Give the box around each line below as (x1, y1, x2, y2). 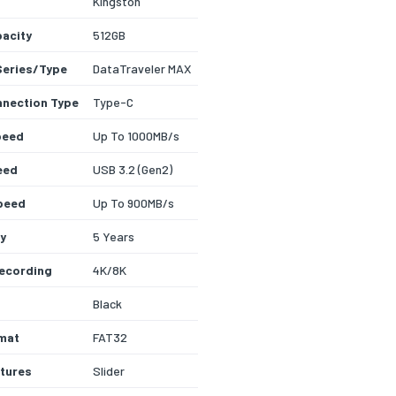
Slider (93, 363, 125, 379)
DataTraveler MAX (93, 61, 191, 77)
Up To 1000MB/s (93, 128, 179, 144)
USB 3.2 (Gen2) (93, 162, 172, 178)
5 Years (93, 229, 134, 245)
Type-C (93, 95, 133, 110)
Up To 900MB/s (93, 195, 174, 211)
